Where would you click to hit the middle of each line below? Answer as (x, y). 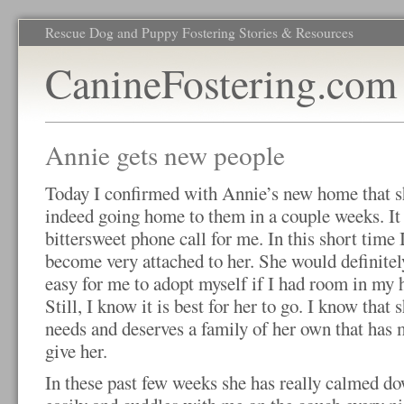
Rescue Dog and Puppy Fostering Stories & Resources (199, 32)
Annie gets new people (165, 155)
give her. (76, 351)
